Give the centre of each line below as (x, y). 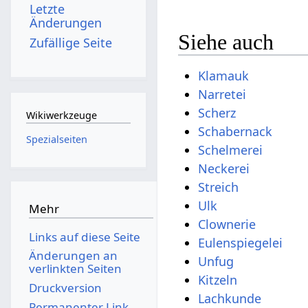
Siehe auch (226, 42)
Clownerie (227, 224)
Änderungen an (73, 256)
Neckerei (224, 168)
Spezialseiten (56, 139)
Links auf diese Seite (84, 236)
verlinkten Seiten (75, 269)
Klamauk (224, 75)
